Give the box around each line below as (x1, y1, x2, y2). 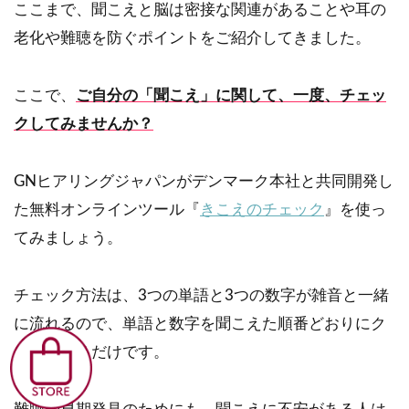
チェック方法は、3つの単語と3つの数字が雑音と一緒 (14, 288, 389, 304)
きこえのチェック (200, 202, 324, 218)
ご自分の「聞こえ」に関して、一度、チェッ (76, 88, 386, 104)
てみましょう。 (14, 230, 122, 246)
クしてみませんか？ (14, 116, 153, 132)
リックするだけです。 (14, 344, 169, 361)
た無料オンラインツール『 (14, 202, 200, 218)
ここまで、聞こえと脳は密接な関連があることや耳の (14, 2, 386, 18)
